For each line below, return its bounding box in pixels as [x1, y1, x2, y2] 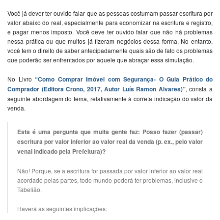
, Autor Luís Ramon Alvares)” [100, 84, 186, 94]
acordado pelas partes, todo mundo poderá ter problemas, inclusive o [17, 176, 203, 185]
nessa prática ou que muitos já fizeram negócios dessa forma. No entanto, [7, 37, 213, 46]
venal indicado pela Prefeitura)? [17, 147, 106, 156]
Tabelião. [17, 185, 42, 194]
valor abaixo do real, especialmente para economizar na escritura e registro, [7, 18, 213, 27]
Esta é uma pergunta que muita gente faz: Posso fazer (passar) [17, 127, 203, 137]
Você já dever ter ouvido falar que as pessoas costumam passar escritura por [7, 9, 213, 18]
